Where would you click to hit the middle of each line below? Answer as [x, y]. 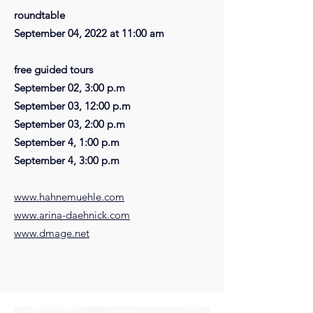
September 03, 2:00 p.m [70, 124]
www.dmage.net [52, 233]
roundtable [39, 15]
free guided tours [53, 70]
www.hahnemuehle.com [69, 197]
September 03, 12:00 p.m [72, 106]
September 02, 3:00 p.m [70, 88]
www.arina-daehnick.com [72, 215]
